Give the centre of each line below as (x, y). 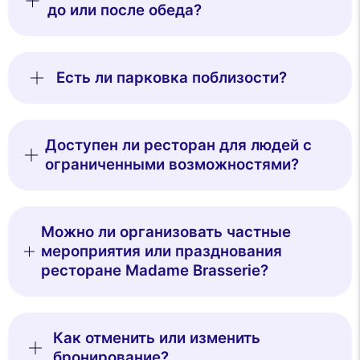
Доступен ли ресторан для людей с (178, 145)
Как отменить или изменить (156, 337)
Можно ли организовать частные (166, 231)
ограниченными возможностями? (172, 164)
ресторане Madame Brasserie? (154, 270)
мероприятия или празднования (161, 251)
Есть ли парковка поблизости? (172, 77)
